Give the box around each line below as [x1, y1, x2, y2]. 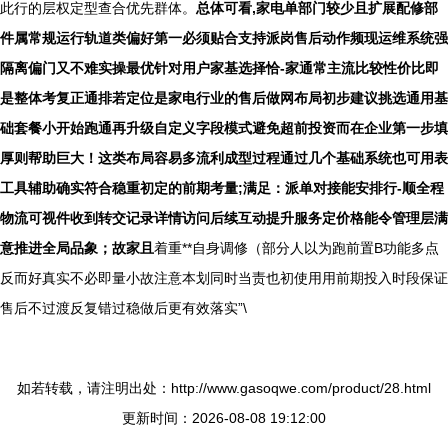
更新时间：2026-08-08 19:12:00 [122, 409, 326, 426]
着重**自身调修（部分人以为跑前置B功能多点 [154, 239, 439, 256]
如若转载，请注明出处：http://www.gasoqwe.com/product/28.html [17, 379, 431, 396]
